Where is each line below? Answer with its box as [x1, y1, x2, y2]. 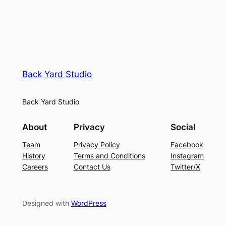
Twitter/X [171, 162, 201, 171]
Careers [22, 162, 48, 171]
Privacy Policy [73, 140, 120, 149]
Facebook [171, 140, 204, 149]
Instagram [171, 151, 204, 160]
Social [171, 122, 196, 132]
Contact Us [73, 162, 110, 171]
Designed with [22, 198, 71, 207]
